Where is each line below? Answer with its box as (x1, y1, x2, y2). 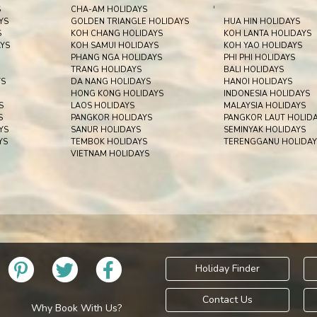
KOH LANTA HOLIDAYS (223, 28, 311, 39)
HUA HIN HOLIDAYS (223, 16, 300, 27)
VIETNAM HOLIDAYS (71, 149, 150, 159)
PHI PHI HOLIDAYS (223, 52, 295, 63)
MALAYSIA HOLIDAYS (223, 100, 306, 111)
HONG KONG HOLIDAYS (71, 88, 164, 99)
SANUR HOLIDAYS (71, 125, 142, 135)
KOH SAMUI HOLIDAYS (71, 40, 159, 51)
